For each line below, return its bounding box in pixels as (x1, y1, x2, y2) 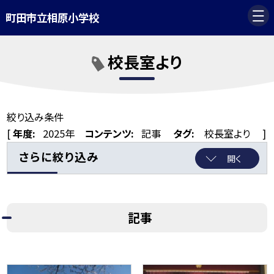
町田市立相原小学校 (5, 10, 99, 26)
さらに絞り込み (18, 148, 99, 165)
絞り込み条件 (7, 109, 64, 124)
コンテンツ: (84, 125, 135, 141)
